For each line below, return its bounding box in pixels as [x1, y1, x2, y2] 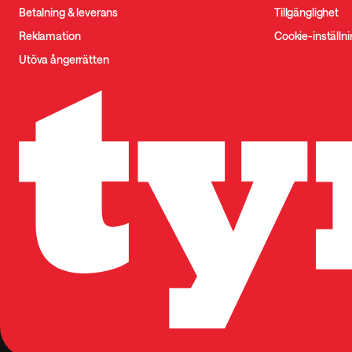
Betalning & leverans [19, 5, 119, 20]
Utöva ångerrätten [19, 53, 109, 67]
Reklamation [19, 29, 81, 43]
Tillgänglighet [274, 5, 339, 20]
